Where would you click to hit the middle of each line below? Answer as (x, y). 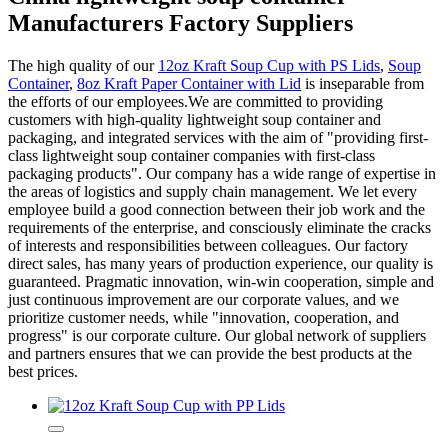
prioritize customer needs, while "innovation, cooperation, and (203, 317)
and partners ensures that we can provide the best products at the (210, 353)
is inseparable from (362, 83)
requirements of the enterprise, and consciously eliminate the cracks (219, 227)
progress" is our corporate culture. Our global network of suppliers (217, 335)
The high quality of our (83, 65)
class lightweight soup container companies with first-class (191, 155)
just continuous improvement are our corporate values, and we (203, 299)
